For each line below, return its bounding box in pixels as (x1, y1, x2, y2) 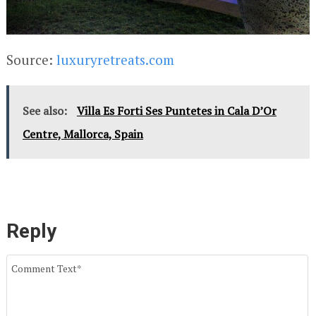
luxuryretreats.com (56, 50, 174, 68)
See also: (22, 102, 70, 119)
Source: (6, 50, 56, 68)
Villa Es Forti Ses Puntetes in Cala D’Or (76, 102, 276, 119)
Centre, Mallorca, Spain (22, 126, 143, 142)
